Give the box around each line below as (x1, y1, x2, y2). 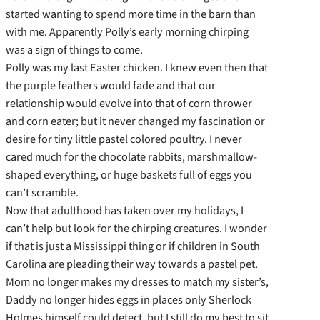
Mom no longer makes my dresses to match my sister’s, (6, 274, 269, 291)
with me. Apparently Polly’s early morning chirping (6, 24, 249, 41)
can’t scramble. (6, 184, 79, 201)
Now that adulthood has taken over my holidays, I (6, 202, 244, 219)
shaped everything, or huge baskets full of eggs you (6, 166, 252, 184)
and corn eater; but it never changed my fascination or (6, 113, 265, 130)
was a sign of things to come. (6, 41, 143, 59)
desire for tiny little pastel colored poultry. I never (6, 131, 242, 148)
